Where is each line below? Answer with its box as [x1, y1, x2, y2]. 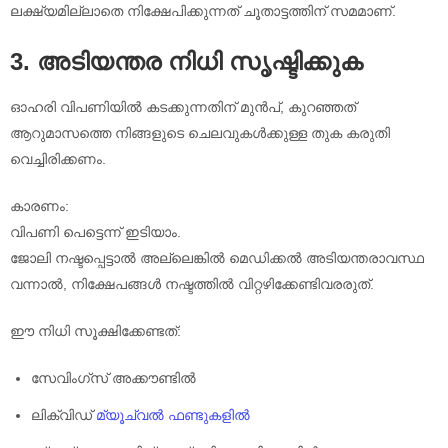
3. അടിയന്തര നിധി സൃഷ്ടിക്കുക [10, 48, 363, 76]
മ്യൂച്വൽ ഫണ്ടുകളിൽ [96, 407, 250, 424]
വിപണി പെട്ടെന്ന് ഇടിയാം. [10, 224, 181, 241]
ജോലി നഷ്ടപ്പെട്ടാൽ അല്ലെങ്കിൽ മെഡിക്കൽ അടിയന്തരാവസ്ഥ [10, 250, 424, 267]
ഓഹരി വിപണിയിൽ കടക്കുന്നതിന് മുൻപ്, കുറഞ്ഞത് [10, 99, 356, 116]
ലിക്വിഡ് [31, 407, 96, 424]
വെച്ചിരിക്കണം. [10, 151, 106, 168]
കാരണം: [10, 198, 69, 215]
